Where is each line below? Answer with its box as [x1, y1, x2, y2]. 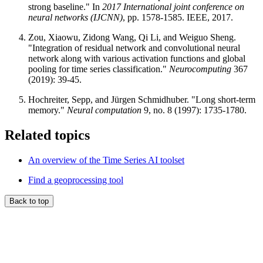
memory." [28, 105, 67, 116]
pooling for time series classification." [28, 64, 169, 75]
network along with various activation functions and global [28, 53, 245, 64]
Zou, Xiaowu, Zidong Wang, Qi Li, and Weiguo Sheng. [28, 32, 236, 43]
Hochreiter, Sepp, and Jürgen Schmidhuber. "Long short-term [28, 95, 255, 105]
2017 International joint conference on [102, 2, 244, 12]
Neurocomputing [169, 64, 231, 75]
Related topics [5, 127, 90, 143]
